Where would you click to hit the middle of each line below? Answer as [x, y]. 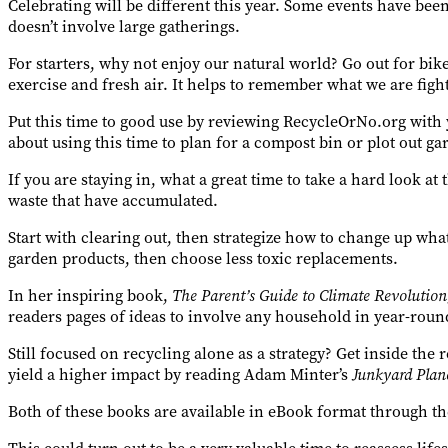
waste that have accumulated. [113, 200]
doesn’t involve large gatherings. [124, 26]
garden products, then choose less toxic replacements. [203, 258]
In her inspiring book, [90, 295]
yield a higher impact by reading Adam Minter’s [180, 374]
